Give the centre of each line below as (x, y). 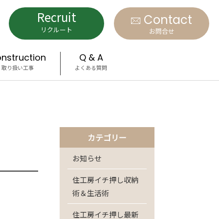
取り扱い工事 (17, 67)
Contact (168, 21)
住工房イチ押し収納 (105, 180)
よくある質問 (91, 67)
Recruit (56, 17)
